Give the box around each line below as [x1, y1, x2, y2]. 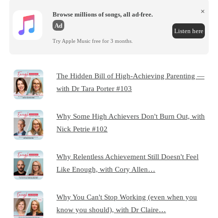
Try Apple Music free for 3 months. [53, 38, 133, 44]
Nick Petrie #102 [56, 124, 108, 133]
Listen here [174, 27, 203, 35]
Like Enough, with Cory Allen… [56, 164, 156, 173]
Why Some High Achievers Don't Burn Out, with [56, 111, 205, 120]
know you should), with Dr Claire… [56, 205, 166, 214]
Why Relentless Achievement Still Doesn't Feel [56, 152, 199, 161]
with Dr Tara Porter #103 [56, 84, 132, 92]
